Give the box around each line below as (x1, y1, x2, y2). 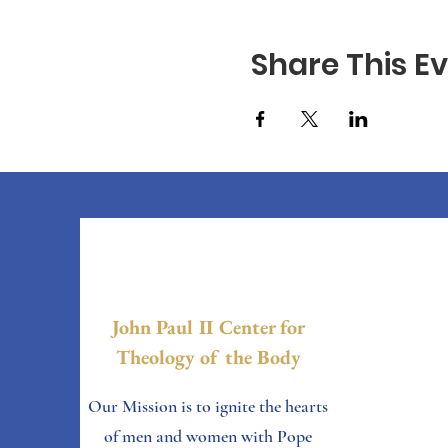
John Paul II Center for (112, 314, 305, 340)
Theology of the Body (116, 344, 301, 370)
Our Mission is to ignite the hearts (88, 395, 328, 417)
